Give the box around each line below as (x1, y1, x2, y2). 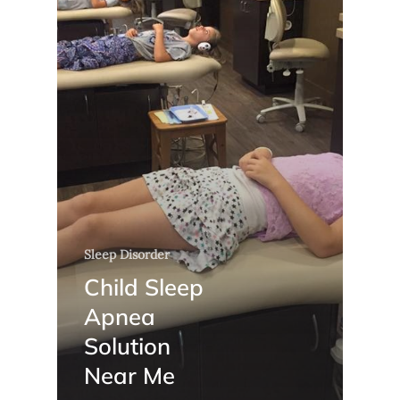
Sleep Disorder (84, 246, 170, 262)
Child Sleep (84, 271, 204, 301)
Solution (84, 330, 171, 360)
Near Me (84, 360, 175, 389)
